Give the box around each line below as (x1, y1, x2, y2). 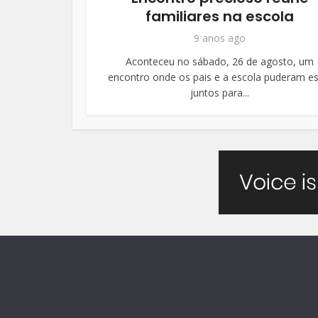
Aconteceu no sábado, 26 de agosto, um (126, 55, 314, 68)
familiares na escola (146, 6, 294, 26)
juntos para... (190, 86, 249, 99)
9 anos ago (194, 31, 246, 45)
